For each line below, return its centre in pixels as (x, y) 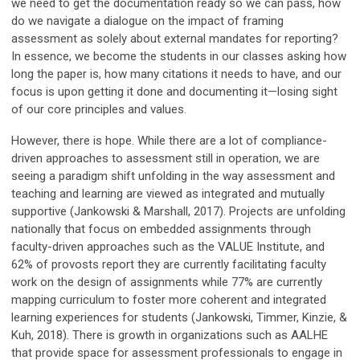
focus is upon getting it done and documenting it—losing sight (174, 92)
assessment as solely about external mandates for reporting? (175, 39)
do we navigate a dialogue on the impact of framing (147, 21)
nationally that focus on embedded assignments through (161, 229)
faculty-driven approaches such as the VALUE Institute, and (168, 247)
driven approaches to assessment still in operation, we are (166, 159)
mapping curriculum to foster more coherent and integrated (169, 300)
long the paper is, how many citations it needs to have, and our (176, 74)
